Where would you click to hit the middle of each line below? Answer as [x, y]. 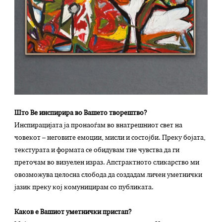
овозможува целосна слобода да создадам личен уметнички [109, 175]
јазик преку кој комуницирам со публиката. [84, 188]
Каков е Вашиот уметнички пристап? [73, 213]
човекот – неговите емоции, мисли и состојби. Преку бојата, [110, 138]
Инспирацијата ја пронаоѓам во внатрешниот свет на [99, 126]
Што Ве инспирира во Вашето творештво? [81, 113]
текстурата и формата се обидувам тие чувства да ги [97, 151]
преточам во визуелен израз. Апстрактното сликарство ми [107, 163]
